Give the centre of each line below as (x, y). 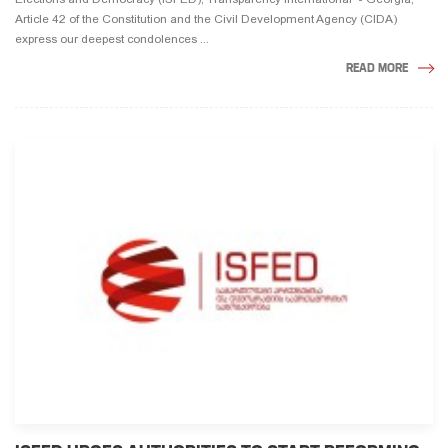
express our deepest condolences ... (112, 38)
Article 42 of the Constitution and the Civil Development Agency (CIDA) (206, 18)
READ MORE (377, 67)
